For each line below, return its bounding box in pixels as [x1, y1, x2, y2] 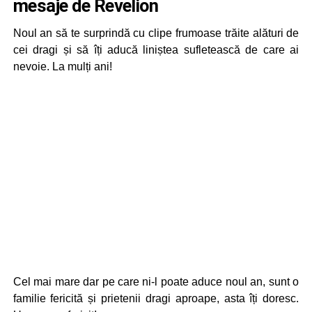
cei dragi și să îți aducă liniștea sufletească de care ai [13, 44, 299, 56]
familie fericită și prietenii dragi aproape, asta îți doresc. [13, 292, 299, 304]
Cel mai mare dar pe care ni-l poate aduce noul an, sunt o [13, 276, 299, 288]
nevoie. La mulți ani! [13, 61, 112, 72]
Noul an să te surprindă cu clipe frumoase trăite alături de [13, 27, 299, 39]
